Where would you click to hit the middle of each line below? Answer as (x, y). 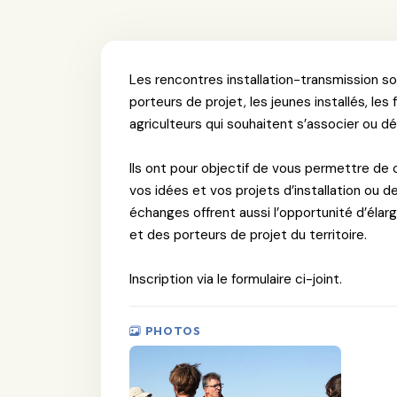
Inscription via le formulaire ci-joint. (236, 279)
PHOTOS (173, 330)
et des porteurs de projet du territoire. (248, 234)
